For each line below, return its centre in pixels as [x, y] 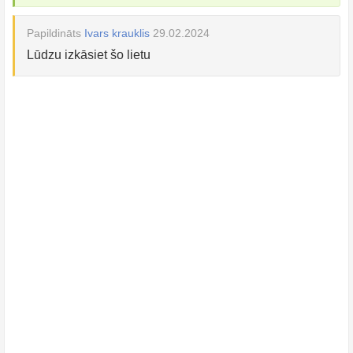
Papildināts [56, 33]
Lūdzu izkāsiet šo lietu [89, 55]
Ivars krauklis [117, 33]
